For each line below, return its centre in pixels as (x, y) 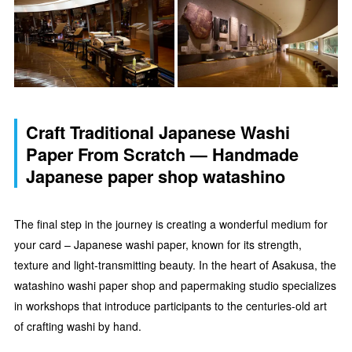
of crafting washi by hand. (78, 326)
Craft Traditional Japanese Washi (158, 132)
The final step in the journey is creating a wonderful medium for (171, 224)
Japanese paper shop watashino (156, 176)
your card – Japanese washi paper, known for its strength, (158, 244)
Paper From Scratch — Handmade (162, 154)
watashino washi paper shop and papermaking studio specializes (175, 285)
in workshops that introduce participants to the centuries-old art (170, 305)
